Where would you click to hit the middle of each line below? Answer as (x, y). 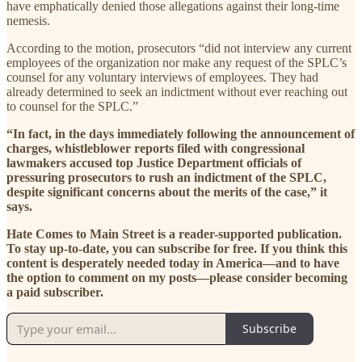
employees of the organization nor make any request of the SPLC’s (177, 62)
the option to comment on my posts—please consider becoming (177, 277)
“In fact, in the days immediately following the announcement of (181, 133)
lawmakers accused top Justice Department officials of (154, 162)
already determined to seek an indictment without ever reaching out (177, 91)
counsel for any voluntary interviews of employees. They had (162, 77)
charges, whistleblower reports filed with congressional (156, 148)
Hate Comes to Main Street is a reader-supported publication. (174, 234)
